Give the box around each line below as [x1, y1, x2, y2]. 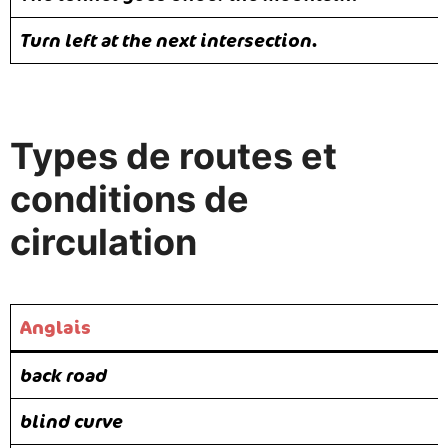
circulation [10, 220, 197, 265]
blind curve [20, 408, 123, 433]
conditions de [10, 177, 249, 222]
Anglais [20, 314, 91, 339]
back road [20, 362, 107, 387]
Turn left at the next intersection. [20, 28, 318, 53]
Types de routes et [10, 134, 337, 179]
